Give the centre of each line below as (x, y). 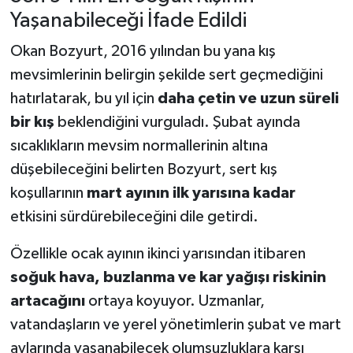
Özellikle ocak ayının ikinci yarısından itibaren (158, 254)
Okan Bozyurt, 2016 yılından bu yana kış (143, 52)
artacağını (47, 301)
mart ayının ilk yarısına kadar (191, 193)
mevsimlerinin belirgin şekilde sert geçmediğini (166, 75)
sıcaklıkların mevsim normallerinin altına (139, 146)
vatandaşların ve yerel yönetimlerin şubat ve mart (175, 325)
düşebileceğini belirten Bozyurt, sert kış (143, 170)
